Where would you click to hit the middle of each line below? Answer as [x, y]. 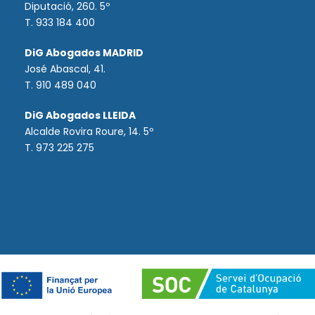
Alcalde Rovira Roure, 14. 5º [89, 131]
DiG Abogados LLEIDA [80, 115]
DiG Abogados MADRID [84, 52]
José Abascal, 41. [65, 69]
